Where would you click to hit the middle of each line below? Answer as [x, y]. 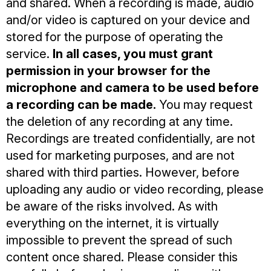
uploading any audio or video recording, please [135, 189]
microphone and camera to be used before [132, 88]
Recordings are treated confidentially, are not [131, 139]
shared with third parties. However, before [123, 172]
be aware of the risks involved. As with [112, 206]
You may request [204, 105]
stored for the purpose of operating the [115, 37]
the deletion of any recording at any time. [119, 122]
